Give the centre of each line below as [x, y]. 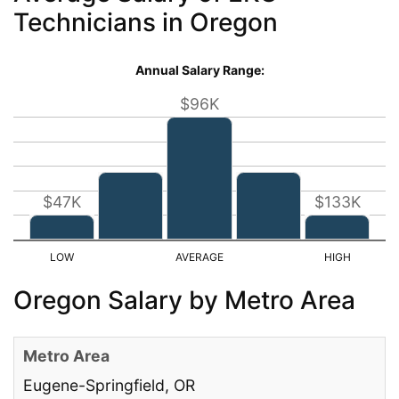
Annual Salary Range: [199, 69]
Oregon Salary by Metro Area [184, 300]
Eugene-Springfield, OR [109, 385]
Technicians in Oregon [146, 22]
